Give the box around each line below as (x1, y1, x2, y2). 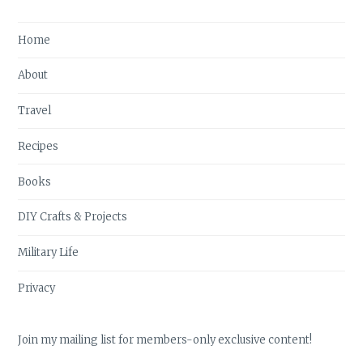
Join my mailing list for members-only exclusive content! (18, 332, 313, 347)
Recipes (18, 139, 59, 153)
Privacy (18, 281, 56, 295)
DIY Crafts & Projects (18, 210, 128, 224)
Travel (18, 104, 52, 118)
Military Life (18, 246, 79, 260)
